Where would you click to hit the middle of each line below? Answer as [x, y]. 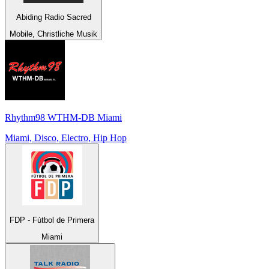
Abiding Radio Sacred [53, 17]
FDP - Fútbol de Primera [52, 220]
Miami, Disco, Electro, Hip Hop [66, 138]
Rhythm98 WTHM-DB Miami [63, 118]
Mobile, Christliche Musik [53, 34]
